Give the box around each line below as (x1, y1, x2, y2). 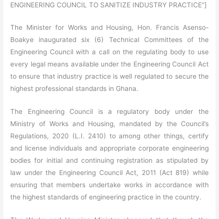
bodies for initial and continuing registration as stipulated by (10, 156, 209, 165)
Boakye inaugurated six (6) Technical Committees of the (10, 36, 209, 44)
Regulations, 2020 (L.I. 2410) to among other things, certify (10, 132, 209, 140)
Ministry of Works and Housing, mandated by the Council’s (10, 120, 209, 128)
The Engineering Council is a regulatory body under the (10, 108, 209, 116)
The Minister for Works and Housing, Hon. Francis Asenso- (10, 23, 209, 32)
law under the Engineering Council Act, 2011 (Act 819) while (10, 169, 209, 177)
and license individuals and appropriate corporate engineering (10, 144, 209, 153)
